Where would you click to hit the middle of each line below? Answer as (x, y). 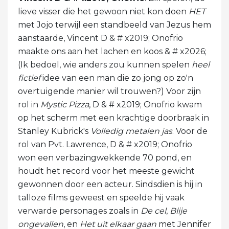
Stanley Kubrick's (54, 131)
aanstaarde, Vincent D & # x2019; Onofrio (100, 38)
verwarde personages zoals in (79, 211)
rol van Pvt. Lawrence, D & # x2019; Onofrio (105, 145)
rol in (29, 105)
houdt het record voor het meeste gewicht (106, 171)
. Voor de (190, 131)
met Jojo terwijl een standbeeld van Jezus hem (114, 25)
